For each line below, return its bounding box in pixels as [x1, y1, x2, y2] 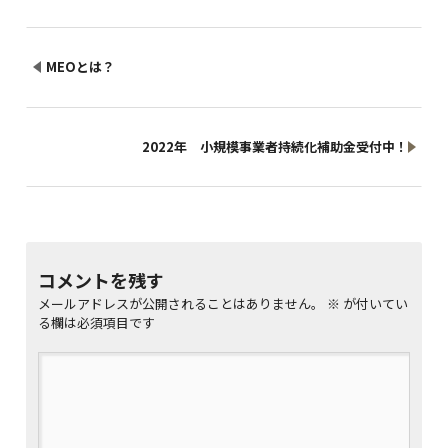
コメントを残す [37, 266, 164, 293]
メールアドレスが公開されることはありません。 [37, 293, 324, 313]
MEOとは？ [46, 56, 116, 76]
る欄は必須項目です [37, 312, 155, 332]
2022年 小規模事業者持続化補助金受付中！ [141, 136, 408, 156]
